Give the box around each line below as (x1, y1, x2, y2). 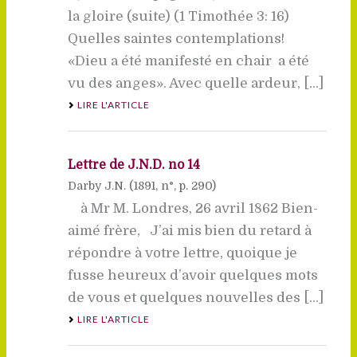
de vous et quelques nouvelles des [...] (67, 289, 324, 305)
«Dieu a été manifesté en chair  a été (67, 53, 309, 69)
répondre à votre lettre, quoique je (67, 245, 297, 261)
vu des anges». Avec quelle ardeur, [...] (67, 75, 324, 91)
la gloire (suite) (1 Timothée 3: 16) (67, 8, 296, 24)
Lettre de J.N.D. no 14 (67, 157, 200, 172)
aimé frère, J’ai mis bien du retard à (67, 222, 312, 238)
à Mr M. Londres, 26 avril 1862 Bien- (67, 200, 318, 216)
